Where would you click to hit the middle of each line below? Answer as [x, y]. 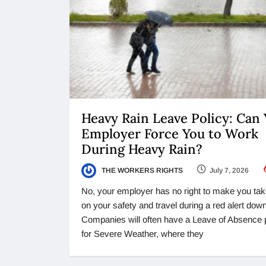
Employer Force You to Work [170, 133]
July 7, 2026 [229, 170]
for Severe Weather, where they [142, 234]
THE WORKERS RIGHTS [141, 170]
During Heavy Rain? [144, 149]
